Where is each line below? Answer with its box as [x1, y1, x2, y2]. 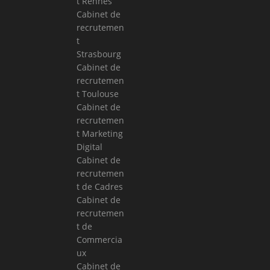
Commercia [77, 233, 122, 245]
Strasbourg [77, 48, 121, 60]
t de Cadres [77, 180, 123, 192]
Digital [77, 140, 102, 152]
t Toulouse [77, 87, 119, 99]
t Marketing [77, 127, 123, 139]
